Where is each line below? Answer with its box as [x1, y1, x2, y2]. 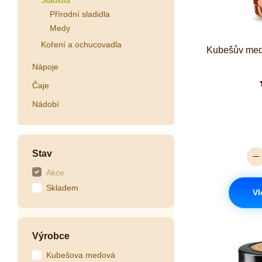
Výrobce [32, 231, 70, 242]
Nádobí [32, 99, 59, 109]
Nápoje [32, 61, 58, 71]
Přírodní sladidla [50, 9, 110, 19]
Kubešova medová [46, 250, 115, 260]
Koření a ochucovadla [41, 40, 122, 50]
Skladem [46, 183, 78, 193]
